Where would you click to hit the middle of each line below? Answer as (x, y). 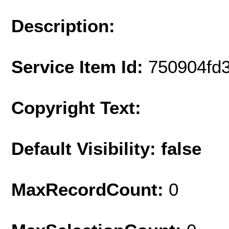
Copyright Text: (76, 107)
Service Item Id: (80, 66)
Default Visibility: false (106, 148)
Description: (63, 26)
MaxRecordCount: (90, 189)
